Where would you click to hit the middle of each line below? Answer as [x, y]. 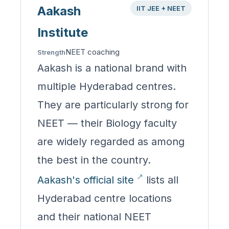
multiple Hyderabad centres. [107, 87]
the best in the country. [94, 160]
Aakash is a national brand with [112, 68]
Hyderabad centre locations [105, 198]
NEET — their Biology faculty [107, 123]
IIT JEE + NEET [161, 8]
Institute [63, 33]
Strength [51, 52]
